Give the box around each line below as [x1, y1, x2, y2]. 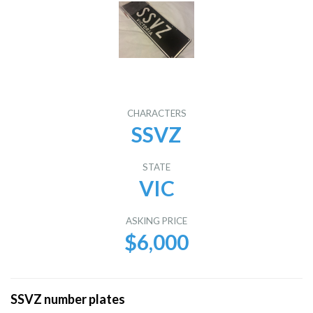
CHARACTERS [126, 108, 187, 119]
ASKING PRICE [126, 215, 187, 226]
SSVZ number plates [10, 291, 125, 307]
